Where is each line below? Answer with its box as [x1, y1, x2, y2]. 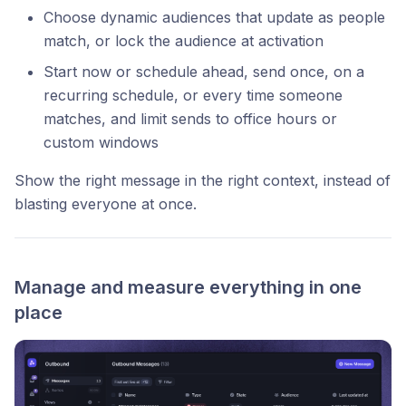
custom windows [43, 133, 159, 152]
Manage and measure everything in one [14, 276, 362, 299]
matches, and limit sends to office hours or [43, 110, 337, 129]
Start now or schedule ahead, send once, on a [43, 63, 364, 82]
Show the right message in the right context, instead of [14, 171, 391, 190]
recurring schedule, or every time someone [43, 86, 343, 105]
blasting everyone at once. [14, 195, 197, 214]
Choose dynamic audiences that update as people [43, 8, 385, 27]
